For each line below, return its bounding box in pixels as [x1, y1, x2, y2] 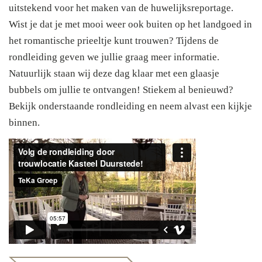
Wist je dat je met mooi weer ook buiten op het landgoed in [9, 19, 252, 30]
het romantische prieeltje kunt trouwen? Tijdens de [9, 35, 219, 47]
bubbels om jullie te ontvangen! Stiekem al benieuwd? [9, 84, 233, 96]
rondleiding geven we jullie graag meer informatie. [9, 51, 219, 63]
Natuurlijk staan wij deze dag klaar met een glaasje [9, 68, 219, 80]
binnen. [9, 117, 40, 129]
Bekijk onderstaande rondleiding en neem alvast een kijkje [9, 101, 252, 112]
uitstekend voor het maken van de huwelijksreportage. [9, 2, 233, 14]
